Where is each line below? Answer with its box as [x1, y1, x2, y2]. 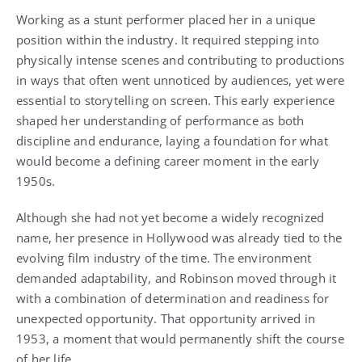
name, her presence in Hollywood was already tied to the [16, 229, 343, 246]
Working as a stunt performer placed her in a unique [16, 11, 316, 27]
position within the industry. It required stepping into [16, 31, 320, 48]
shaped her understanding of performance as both [16, 112, 305, 128]
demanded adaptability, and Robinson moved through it [16, 269, 337, 286]
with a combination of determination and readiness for [16, 289, 330, 306]
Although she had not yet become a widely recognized [16, 208, 325, 225]
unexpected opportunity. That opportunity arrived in [16, 309, 316, 326]
